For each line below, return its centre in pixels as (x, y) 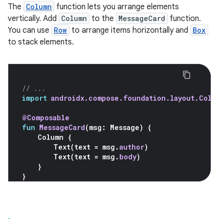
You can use (30, 31)
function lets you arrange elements (117, 7)
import (34, 98)
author (132, 147)
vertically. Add (33, 19)
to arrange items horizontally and (130, 31)
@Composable (46, 118)
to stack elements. (41, 42)
